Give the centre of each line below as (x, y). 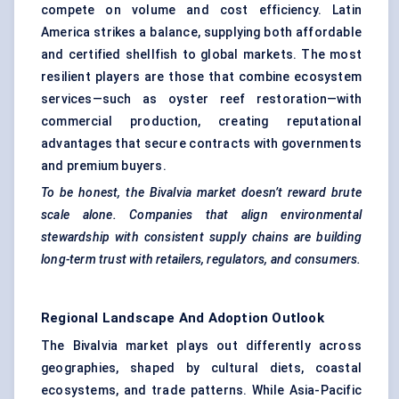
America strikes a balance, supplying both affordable (201, 33)
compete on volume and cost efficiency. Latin (201, 10)
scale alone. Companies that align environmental (201, 215)
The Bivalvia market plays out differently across (201, 346)
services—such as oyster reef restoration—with (201, 99)
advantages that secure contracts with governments (201, 144)
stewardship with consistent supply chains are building (201, 237)
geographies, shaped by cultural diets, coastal (201, 368)
